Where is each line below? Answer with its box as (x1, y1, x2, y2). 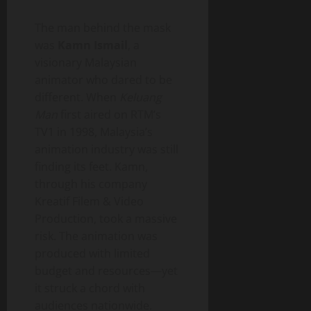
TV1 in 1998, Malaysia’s (35, 124, 153, 140)
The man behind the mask (35, 20, 171, 35)
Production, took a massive (35, 211, 177, 226)
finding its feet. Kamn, (35, 159, 148, 174)
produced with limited (35, 246, 150, 261)
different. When (35, 90, 119, 105)
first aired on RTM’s (58, 107, 161, 122)
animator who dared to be (35, 72, 172, 87)
